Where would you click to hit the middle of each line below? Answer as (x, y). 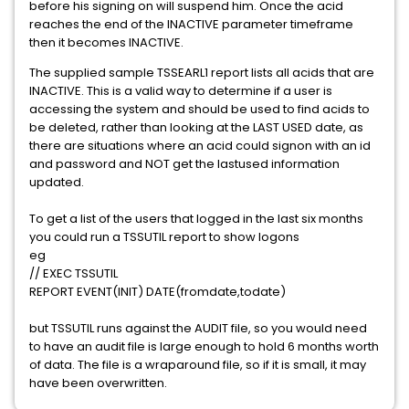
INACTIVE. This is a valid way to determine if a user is (181, 91)
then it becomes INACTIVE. (108, 42)
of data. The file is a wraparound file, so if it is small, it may (198, 365)
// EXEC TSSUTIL (75, 273)
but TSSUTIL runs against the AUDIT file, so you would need (198, 328)
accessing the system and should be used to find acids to (199, 109)
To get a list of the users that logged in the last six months (196, 219)
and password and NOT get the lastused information (184, 164)
